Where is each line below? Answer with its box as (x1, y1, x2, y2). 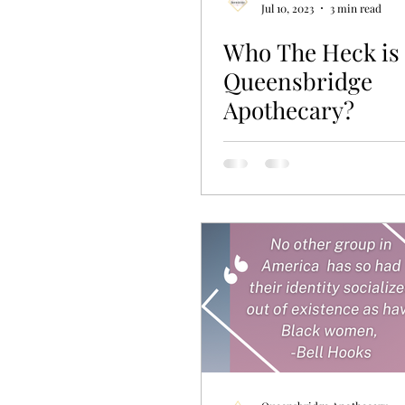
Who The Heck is (223, 35, 400, 68)
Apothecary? (223, 93, 354, 126)
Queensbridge (223, 64, 372, 97)
